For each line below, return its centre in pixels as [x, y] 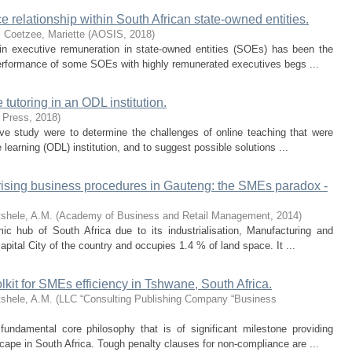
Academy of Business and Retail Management [165, 216]
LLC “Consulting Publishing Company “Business [168, 299]
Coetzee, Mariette [44, 34]
